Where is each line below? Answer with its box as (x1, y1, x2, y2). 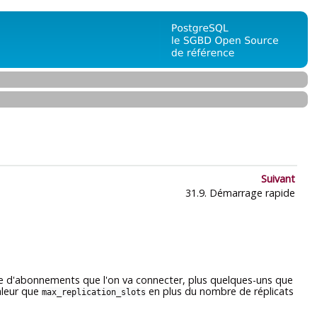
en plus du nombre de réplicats (146, 284, 294, 299)
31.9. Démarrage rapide (183, 186, 295, 200)
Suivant (261, 172, 295, 186)
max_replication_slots (42, 287, 146, 298)
